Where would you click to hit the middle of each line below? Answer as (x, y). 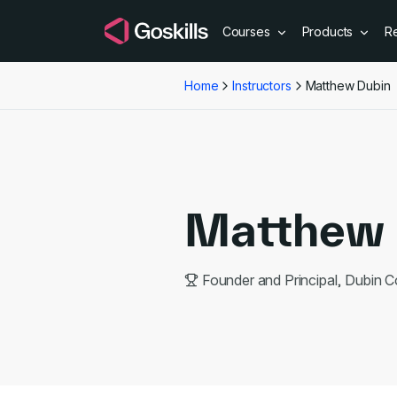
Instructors (262, 86)
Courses (248, 31)
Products (329, 31)
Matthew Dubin (348, 86)
